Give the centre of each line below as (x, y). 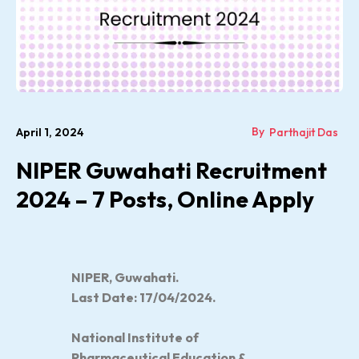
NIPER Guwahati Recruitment (171, 170)
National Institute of (135, 337)
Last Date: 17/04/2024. (143, 297)
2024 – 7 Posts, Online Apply (165, 199)
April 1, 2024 (50, 132)
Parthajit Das (304, 132)
